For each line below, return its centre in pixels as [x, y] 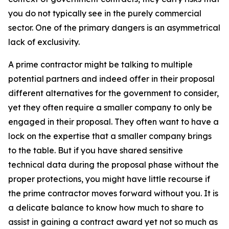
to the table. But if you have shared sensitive [96, 150]
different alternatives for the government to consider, [113, 93]
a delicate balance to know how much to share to [106, 207]
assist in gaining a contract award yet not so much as [113, 222]
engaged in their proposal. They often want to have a [113, 121]
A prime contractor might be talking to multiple [100, 64]
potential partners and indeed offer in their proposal [111, 78]
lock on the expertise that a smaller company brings [110, 136]
